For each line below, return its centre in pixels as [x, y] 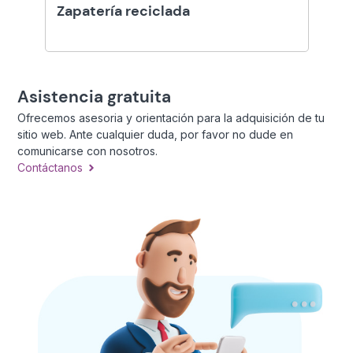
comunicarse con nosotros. [88, 151]
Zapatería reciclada [123, 11]
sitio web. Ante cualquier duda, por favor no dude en [156, 134]
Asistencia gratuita [95, 97]
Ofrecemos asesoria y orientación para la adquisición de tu [171, 118]
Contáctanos [50, 167]
